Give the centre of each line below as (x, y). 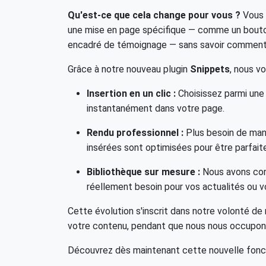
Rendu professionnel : (135, 133)
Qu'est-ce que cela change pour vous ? (154, 15)
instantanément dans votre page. (156, 108)
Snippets (210, 69)
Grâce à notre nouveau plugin (129, 69)
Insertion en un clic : (131, 94)
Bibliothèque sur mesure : (143, 172)
